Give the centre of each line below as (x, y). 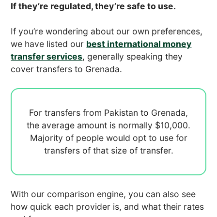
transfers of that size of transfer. (108, 150)
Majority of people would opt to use (103, 138)
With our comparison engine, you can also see (103, 194)
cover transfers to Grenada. (67, 69)
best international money (139, 44)
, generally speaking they (133, 56)
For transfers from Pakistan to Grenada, (108, 112)
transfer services (47, 56)
